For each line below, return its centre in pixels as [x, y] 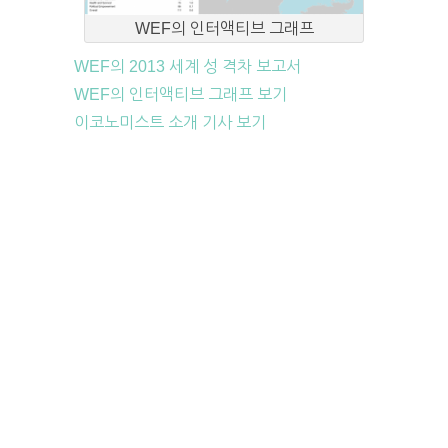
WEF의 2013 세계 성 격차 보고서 [187, 67]
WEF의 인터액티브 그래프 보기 [180, 95]
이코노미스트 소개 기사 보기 [170, 123]
